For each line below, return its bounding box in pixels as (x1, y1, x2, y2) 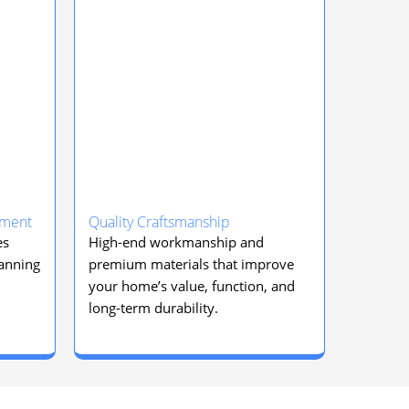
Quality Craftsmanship (89, 212, 230, 232)
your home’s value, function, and (89, 277, 295, 295)
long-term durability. (89, 299, 218, 317)
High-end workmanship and (89, 233, 264, 251)
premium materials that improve (89, 255, 294, 273)
